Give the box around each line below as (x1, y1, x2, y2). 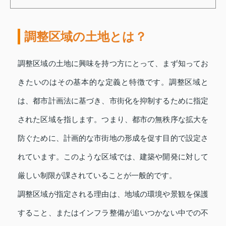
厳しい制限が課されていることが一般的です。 (18, 171, 177, 180)
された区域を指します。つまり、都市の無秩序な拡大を (18, 115, 208, 124)
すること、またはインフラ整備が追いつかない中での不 (18, 208, 208, 217)
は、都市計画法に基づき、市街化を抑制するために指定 (18, 96, 208, 105)
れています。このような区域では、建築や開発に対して (18, 152, 208, 161)
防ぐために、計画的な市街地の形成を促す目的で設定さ (18, 134, 208, 142)
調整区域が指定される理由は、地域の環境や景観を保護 (18, 190, 208, 198)
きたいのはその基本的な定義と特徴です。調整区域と (18, 78, 208, 86)
